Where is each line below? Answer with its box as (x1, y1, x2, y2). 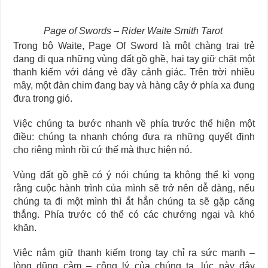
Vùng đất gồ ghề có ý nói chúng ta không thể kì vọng (13, 170, 255, 180)
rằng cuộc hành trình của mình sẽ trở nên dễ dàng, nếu (13, 183, 255, 193)
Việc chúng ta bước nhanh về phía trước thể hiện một (13, 118, 255, 129)
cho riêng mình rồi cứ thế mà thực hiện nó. (13, 145, 193, 155)
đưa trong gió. (13, 93, 73, 103)
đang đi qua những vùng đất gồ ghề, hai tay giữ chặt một (13, 54, 255, 64)
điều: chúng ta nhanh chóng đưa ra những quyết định (13, 132, 255, 142)
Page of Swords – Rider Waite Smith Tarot (44, 26, 223, 36)
